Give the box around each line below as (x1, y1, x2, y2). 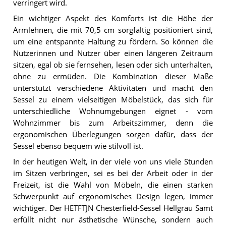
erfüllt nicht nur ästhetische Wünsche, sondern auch (13, 214, 213, 224)
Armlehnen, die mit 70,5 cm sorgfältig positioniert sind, (13, 25, 213, 35)
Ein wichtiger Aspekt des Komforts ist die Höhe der (13, 14, 213, 24)
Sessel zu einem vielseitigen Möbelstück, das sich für (13, 95, 213, 105)
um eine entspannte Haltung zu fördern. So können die (13, 37, 213, 47)
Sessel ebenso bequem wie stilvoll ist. (13, 141, 143, 151)
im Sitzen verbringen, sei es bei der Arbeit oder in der (13, 168, 213, 178)
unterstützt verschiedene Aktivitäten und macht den (13, 83, 213, 93)
